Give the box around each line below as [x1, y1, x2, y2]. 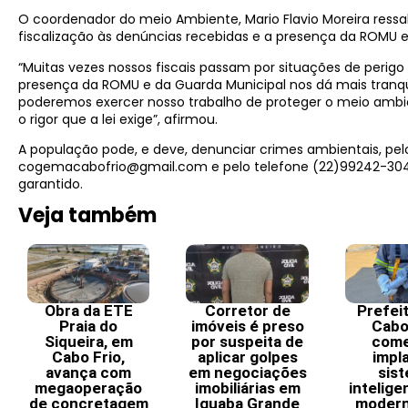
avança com [46, 362, 132, 382]
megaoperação [35, 378, 143, 397]
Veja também [18, 201, 157, 230]
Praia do [59, 316, 118, 335]
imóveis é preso [190, 316, 304, 335]
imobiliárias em [194, 378, 301, 397]
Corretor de [204, 301, 291, 320]
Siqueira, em [44, 331, 133, 351]
